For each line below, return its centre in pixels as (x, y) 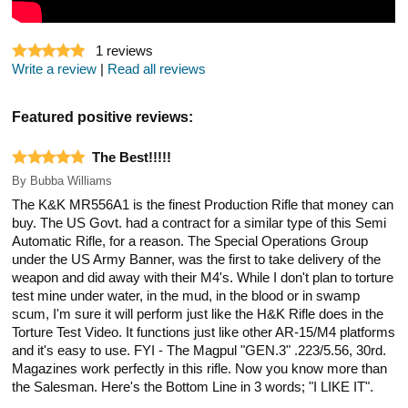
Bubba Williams (71, 180)
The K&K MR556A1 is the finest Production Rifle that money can (203, 204)
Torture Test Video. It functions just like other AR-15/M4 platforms (204, 332)
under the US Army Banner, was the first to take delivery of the (197, 259)
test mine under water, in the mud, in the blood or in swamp (186, 296)
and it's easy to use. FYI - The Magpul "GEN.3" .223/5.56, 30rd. (199, 350)
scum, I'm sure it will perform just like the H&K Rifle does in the (198, 314)
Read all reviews (157, 69)
